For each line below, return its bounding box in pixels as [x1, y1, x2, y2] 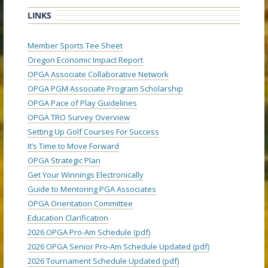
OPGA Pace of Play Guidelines [28, 97, 137, 108]
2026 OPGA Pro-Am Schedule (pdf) [28, 226, 150, 237]
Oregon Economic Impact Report [28, 54, 143, 65]
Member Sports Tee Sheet [28, 39, 123, 51]
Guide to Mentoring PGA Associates [28, 183, 156, 194]
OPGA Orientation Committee [28, 197, 133, 209]
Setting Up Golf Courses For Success [28, 126, 159, 137]
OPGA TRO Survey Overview [28, 111, 130, 123]
